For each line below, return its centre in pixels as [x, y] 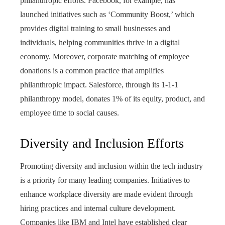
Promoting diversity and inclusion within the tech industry [111, 166]
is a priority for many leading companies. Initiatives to [105, 180]
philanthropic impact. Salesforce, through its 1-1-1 [99, 84]
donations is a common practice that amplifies [92, 70]
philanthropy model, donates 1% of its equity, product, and [113, 98]
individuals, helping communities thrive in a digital [100, 42]
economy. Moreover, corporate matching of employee [105, 56]
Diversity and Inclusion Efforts [102, 143]
